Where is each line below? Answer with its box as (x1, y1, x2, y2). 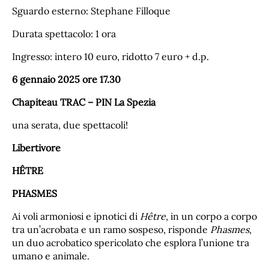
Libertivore (12, 141, 61, 154)
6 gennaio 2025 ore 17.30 (12, 73, 121, 85)
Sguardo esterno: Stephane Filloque (12, 5, 171, 17)
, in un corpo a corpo (166, 210, 257, 222)
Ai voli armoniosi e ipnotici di (12, 210, 140, 222)
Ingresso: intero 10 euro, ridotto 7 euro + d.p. (12, 50, 209, 62)
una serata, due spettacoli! (12, 118, 128, 131)
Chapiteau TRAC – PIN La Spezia (12, 95, 156, 108)
